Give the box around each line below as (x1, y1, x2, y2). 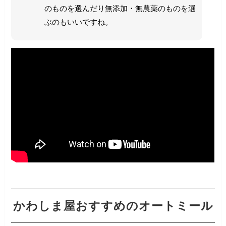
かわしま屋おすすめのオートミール (13, 199, 213, 213)
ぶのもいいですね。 (44, 18, 112, 27)
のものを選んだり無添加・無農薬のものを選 (44, 4, 196, 13)
